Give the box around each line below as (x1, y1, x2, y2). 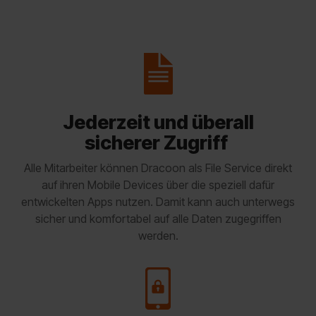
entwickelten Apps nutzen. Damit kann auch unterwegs (21, 195, 295, 209)
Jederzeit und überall (62, 111, 254, 135)
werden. (138, 229, 178, 243)
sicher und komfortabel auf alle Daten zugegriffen (35, 212, 281, 226)
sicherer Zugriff (85, 131, 231, 155)
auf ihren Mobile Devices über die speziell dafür (42, 178, 274, 193)
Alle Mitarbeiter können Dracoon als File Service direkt (24, 161, 292, 176)
